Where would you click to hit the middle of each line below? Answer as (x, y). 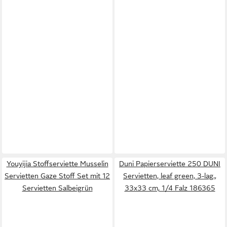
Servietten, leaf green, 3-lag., (170, 176)
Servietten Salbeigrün (57, 188)
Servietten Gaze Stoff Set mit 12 (57, 176)
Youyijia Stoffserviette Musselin (57, 164)
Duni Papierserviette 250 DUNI (170, 164)
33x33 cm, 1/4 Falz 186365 (170, 188)
